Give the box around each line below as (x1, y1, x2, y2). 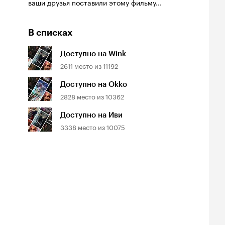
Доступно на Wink (60, 49, 126, 58)
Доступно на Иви (60, 110, 123, 120)
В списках (28, 27, 72, 38)
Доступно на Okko (60, 79, 127, 89)
